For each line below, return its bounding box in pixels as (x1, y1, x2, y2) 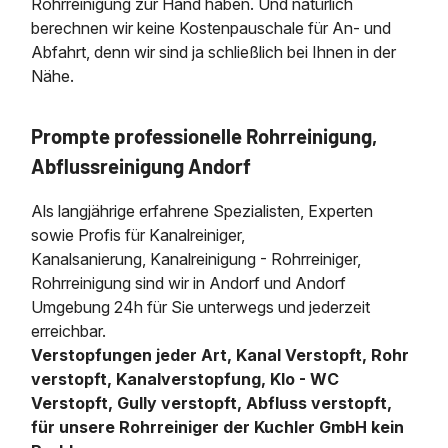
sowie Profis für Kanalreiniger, (31, 224, 246, 245)
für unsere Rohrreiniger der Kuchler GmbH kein (31, 416, 405, 437)
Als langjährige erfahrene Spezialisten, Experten (31, 200, 374, 221)
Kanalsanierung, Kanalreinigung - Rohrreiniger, (31, 248, 362, 269)
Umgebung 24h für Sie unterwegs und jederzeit (31, 296, 371, 317)
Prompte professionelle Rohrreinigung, (31, 123, 378, 148)
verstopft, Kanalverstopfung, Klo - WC (31, 368, 340, 389)
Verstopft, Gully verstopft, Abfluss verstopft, (31, 392, 393, 413)
